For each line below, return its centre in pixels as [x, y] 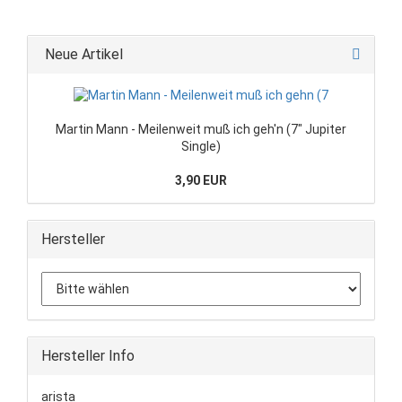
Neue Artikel [82, 54]
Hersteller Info [88, 355]
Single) [201, 146]
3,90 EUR [201, 180]
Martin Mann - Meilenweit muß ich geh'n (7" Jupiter [201, 129]
